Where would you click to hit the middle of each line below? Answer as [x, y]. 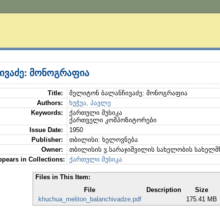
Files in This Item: [63, 177]
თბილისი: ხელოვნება [103, 140]
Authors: [51, 103]
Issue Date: [47, 130]
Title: [56, 93]
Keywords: [48, 113]
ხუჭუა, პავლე [90, 103]
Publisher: [48, 140]
